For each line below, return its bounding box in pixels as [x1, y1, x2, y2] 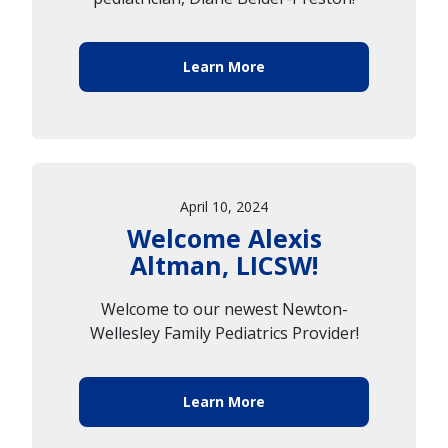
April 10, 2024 [180, 196, 268, 216]
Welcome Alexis [126, 220, 322, 255]
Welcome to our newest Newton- [100, 297, 348, 320]
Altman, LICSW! [130, 247, 318, 282]
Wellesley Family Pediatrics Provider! [89, 321, 359, 344]
